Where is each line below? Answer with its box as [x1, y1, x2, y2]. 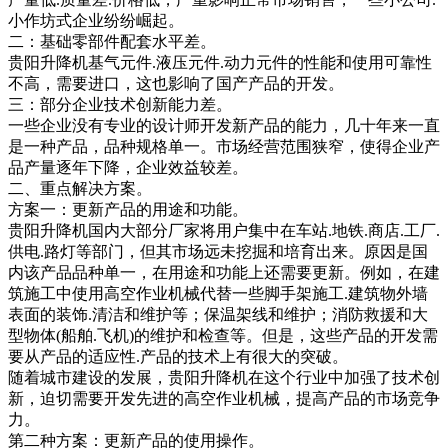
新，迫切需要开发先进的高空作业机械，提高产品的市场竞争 [8, 390, 440, 407]
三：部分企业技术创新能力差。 [8, 96, 232, 113]
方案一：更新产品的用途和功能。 [8, 201, 248, 218]
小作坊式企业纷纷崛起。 [8, 12, 184, 29]
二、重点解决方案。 [8, 180, 152, 197]
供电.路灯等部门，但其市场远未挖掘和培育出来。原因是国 [8, 243, 428, 260]
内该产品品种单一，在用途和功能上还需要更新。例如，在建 [8, 264, 440, 281]
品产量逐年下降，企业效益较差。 [8, 159, 248, 176]
